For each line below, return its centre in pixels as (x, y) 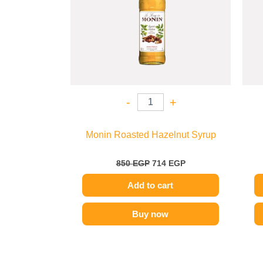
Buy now (151, 214)
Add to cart (151, 185)
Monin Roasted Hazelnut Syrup (151, 134)
